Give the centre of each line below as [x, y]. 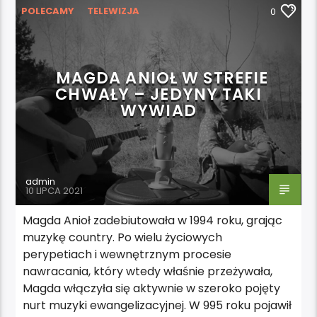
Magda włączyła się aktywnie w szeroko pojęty [152, 288]
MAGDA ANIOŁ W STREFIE [162, 77]
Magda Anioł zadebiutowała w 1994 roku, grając [153, 220]
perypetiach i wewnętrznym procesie [127, 254]
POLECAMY [48, 11]
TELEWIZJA [114, 11]
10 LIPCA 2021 [54, 190]
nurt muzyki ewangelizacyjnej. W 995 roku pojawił [157, 305]
